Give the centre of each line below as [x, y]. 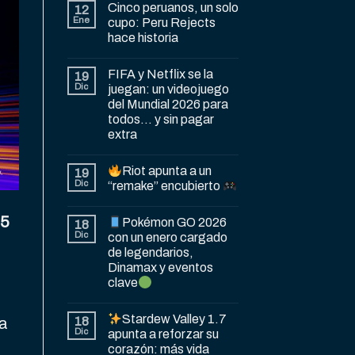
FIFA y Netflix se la [160, 74]
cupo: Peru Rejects [161, 23]
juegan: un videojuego [168, 90]
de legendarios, [150, 253]
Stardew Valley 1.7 [174, 319]
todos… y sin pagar [160, 120]
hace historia [143, 38]
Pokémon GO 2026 [174, 223]
